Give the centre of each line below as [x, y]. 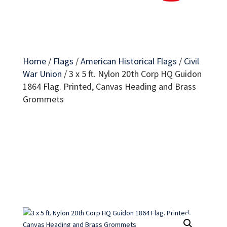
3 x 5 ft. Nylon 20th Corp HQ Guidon [135, 74]
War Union [42, 74]
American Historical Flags [128, 61]
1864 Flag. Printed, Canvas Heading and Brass [109, 86]
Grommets [43, 99]
